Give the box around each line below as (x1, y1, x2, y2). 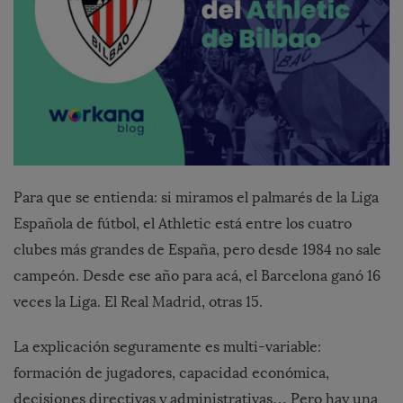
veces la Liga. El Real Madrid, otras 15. (13, 293, 263, 311)
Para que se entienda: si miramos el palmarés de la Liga (13, 189, 379, 207)
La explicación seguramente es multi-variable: (13, 338, 321, 356)
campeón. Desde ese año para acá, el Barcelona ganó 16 (13, 267, 381, 285)
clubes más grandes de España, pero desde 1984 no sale (13, 241, 381, 259)
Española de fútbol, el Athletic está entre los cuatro (13, 215, 352, 233)
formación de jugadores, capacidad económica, (13, 364, 329, 382)
